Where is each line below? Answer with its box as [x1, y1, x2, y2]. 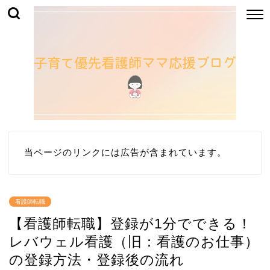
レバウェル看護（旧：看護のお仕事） [9, 234, 259, 250]
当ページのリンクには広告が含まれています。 [24, 147, 227, 158]
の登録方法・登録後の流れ [9, 252, 184, 268]
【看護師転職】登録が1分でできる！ [9, 216, 252, 232]
